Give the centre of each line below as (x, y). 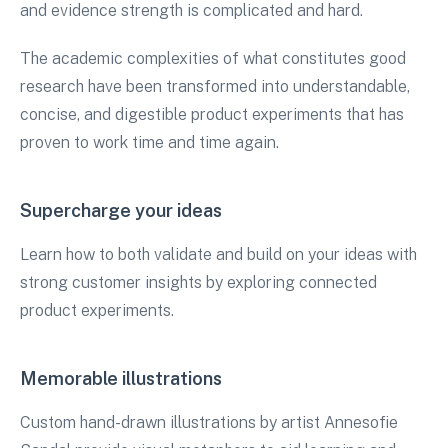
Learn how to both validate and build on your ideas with (218, 255)
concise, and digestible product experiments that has (212, 115)
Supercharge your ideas (121, 211)
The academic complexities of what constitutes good (213, 59)
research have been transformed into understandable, (215, 87)
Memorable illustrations (121, 379)
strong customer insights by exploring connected (198, 283)
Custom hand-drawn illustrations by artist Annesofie (209, 423)
